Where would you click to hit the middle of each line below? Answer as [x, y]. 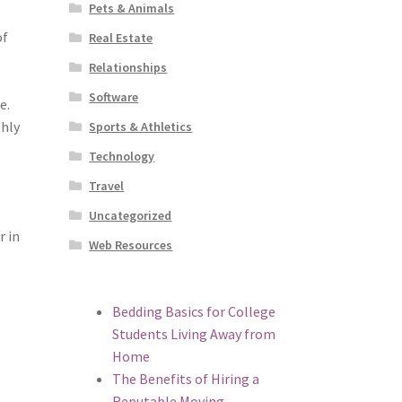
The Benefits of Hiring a [185, 378]
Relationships [128, 67]
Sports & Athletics [141, 126]
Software [114, 96]
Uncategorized [131, 215]
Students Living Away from [193, 333]
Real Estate [121, 37]
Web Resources [131, 245]
